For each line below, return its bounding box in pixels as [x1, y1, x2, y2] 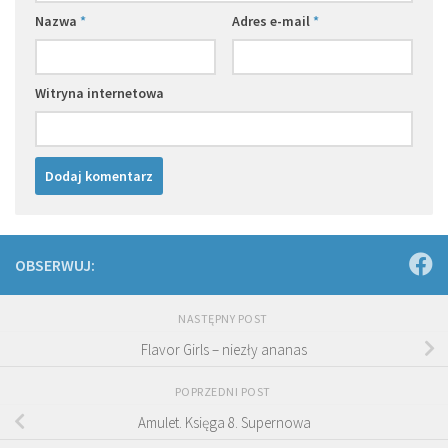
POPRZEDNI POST [174, 383, 274, 399]
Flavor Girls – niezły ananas [141, 339, 307, 359]
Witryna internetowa [35, 83, 164, 102]
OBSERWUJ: [15, 254, 95, 275]
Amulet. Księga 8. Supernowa [137, 412, 311, 432]
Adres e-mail [231, 11, 313, 30]
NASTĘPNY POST [178, 310, 270, 326]
